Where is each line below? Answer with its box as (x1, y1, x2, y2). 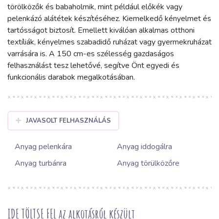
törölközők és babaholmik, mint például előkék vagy (7, 1, 182, 13)
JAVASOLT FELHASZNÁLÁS (25, 116, 111, 126)
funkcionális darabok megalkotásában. (7, 72, 135, 83)
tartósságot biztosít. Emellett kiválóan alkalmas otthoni (7, 25, 195, 36)
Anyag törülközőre (117, 158, 179, 169)
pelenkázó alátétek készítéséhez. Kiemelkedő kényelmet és (7, 13, 211, 24)
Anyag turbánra (15, 158, 66, 169)
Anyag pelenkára (15, 141, 72, 153)
